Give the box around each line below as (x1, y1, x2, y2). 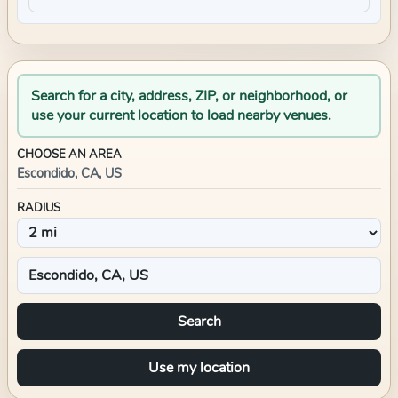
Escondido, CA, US (17, 164, 122, 182)
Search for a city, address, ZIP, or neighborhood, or (31, 86, 347, 106)
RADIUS (17, 200, 60, 216)
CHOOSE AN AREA (17, 147, 122, 163)
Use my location (148, 358, 250, 378)
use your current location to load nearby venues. (31, 106, 331, 125)
